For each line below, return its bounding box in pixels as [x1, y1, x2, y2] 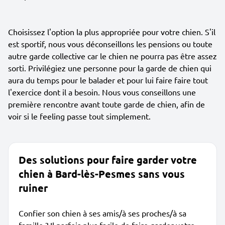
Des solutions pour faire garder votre [19, 153, 197, 166]
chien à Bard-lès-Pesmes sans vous [19, 167, 185, 180]
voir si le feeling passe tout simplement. [8, 111, 151, 121]
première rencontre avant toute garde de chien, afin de [8, 99, 205, 109]
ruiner [19, 181, 48, 194]
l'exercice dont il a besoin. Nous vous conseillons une [8, 87, 196, 97]
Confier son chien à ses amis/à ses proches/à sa [19, 208, 186, 218]
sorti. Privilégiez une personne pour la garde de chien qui [8, 63, 211, 73]
